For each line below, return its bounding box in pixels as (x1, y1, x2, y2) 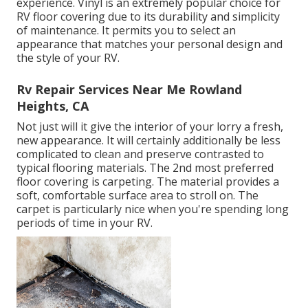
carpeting (102, 174, 152, 190)
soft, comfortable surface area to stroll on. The (16, 188, 258, 203)
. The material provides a (152, 174, 279, 190)
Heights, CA (16, 98, 89, 115)
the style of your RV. (16, 50, 120, 66)
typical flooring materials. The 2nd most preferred (16, 160, 274, 176)
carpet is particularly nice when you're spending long (16, 201, 289, 217)
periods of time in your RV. (16, 215, 153, 231)
